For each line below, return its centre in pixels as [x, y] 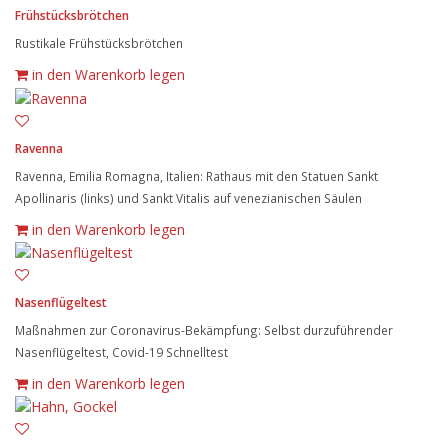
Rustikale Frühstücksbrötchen [99, 43]
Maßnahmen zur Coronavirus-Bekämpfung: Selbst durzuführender [204, 329]
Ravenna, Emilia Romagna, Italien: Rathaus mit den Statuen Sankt [196, 175]
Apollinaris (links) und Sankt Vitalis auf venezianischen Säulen [188, 197]
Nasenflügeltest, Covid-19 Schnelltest [121, 351]
